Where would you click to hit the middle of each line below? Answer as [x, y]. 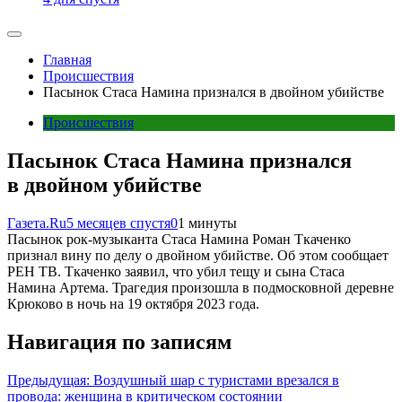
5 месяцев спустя [118, 223]
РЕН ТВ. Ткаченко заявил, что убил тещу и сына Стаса [176, 271]
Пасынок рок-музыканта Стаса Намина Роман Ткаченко [179, 239]
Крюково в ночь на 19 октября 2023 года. [133, 304]
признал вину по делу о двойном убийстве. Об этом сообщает [198, 255]
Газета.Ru [37, 223]
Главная [67, 60]
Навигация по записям [119, 341]
